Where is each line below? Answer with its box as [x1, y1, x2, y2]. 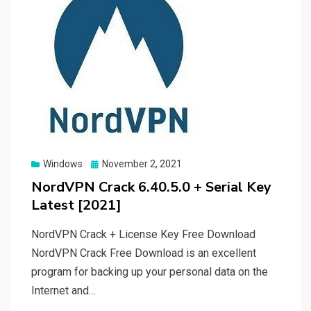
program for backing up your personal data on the [31, 265, 268, 279]
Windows [43, 158, 83, 170]
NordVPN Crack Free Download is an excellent [31, 246, 256, 260]
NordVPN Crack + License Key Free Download [31, 228, 255, 242]
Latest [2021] [31, 196, 121, 215]
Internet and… [31, 284, 96, 298]
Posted [90, 158, 121, 169]
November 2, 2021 [102, 158, 182, 170]
